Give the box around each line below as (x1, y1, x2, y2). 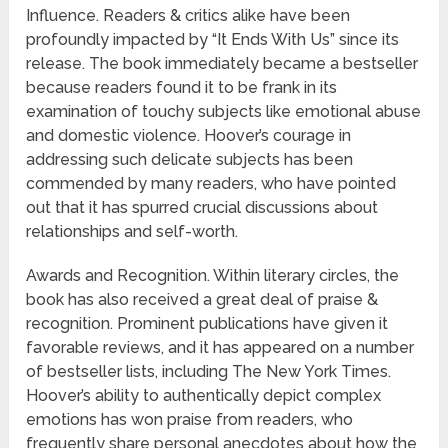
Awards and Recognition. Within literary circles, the (26, 266, 400, 286)
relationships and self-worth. (26, 222, 239, 242)
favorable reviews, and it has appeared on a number (26, 338, 415, 358)
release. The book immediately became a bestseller (26, 54, 419, 74)
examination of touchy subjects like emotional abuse (26, 102, 422, 122)
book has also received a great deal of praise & (26, 290, 379, 310)
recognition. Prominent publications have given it (26, 314, 389, 334)
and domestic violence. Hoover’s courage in (26, 126, 352, 146)
